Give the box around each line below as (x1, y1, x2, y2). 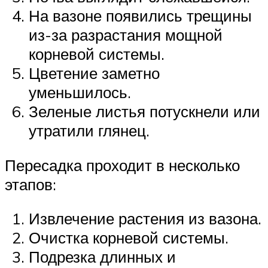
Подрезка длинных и (29, 247, 176, 267)
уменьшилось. (29, 83, 131, 102)
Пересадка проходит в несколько (5, 155, 240, 175)
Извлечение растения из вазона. (29, 209, 261, 229)
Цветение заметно (29, 63, 160, 83)
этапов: (5, 174, 56, 194)
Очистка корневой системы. (29, 228, 229, 248)
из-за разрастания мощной (29, 25, 223, 45)
